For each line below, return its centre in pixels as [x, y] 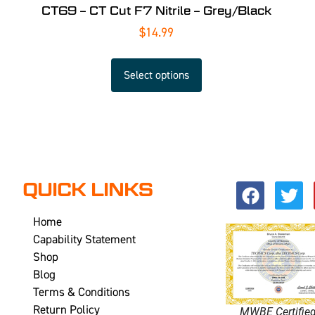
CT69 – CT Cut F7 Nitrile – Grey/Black [157, 11]
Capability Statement [85, 240]
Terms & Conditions [82, 292]
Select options [157, 75]
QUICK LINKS [88, 190]
